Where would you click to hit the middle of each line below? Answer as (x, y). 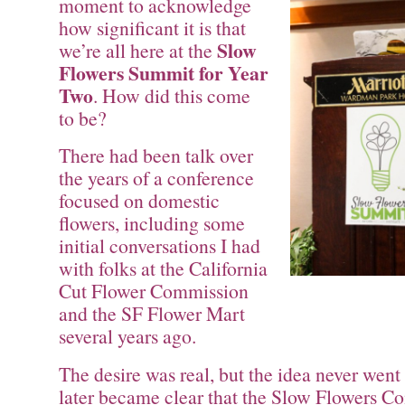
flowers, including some (152, 223)
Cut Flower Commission (154, 291)
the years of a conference (156, 178)
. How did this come (172, 95)
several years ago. (127, 336)
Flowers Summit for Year (164, 72)
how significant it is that (152, 27)
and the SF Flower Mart (152, 314)
